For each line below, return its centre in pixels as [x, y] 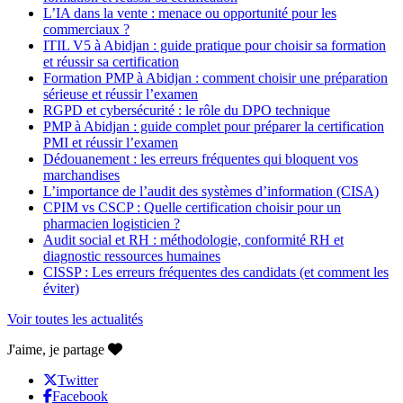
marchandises [81, 175]
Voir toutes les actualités [75, 319]
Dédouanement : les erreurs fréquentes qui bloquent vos [201, 159]
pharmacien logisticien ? [112, 224]
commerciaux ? [86, 30]
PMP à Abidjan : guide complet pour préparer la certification [214, 127]
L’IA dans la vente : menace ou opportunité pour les [190, 13]
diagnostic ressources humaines [132, 256]
